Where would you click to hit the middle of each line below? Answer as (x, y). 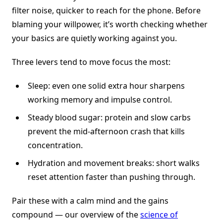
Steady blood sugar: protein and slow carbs (109, 118)
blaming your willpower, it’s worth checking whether (110, 25)
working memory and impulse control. (100, 100)
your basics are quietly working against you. (94, 38)
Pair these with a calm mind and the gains (90, 201)
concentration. (55, 145)
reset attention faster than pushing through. (111, 177)
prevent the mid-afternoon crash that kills (106, 132)
